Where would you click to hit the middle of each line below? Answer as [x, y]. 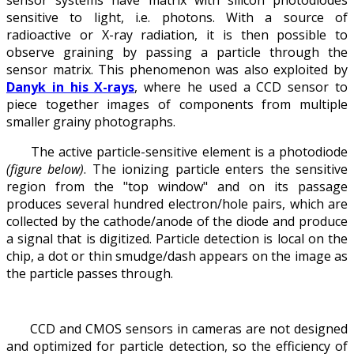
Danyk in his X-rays [71, 87]
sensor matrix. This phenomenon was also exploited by [177, 69]
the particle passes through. [90, 273]
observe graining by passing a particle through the [177, 52]
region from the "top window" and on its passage [177, 186]
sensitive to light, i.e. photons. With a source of [177, 17]
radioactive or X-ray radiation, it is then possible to [177, 34]
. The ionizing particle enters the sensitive [216, 169]
